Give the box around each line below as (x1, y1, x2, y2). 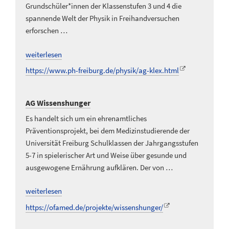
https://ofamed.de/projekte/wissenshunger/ (26, 202, 163, 212)
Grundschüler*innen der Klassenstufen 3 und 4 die (26, 1, 181, 11)
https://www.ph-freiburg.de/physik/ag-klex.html (26, 65, 179, 76)
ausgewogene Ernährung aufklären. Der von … (26, 162, 173, 172)
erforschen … (26, 26, 67, 36)
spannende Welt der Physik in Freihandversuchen (26, 13, 179, 24)
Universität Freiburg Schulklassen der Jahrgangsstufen (26, 138, 198, 148)
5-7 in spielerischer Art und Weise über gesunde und (26, 150, 187, 160)
